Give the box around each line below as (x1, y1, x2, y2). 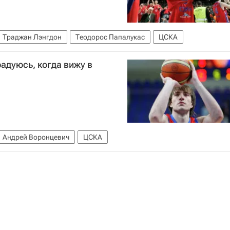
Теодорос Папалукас (75, 33, 145, 42)
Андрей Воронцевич (3, 132, 69, 141)
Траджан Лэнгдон (3, 33, 62, 42)
